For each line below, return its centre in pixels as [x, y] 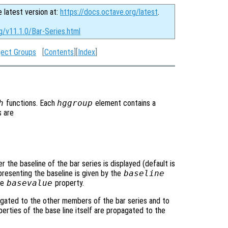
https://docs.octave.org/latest [109, 12]
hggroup [75, 103]
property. [68, 183]
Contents [59, 52]
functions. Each [30, 103]
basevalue [29, 183]
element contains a [125, 103]
